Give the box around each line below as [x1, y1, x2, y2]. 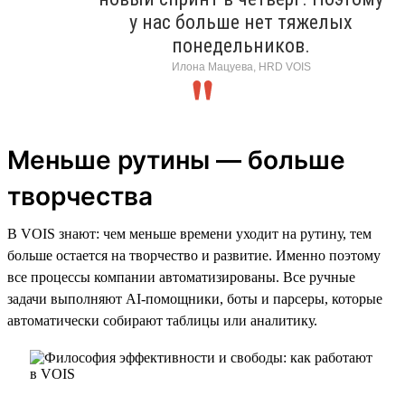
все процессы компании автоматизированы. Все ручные [7, 268, 355, 285]
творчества [7, 180, 153, 212]
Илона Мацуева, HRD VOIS [171, 60, 311, 73]
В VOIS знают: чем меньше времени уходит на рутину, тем [7, 225, 372, 241]
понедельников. [172, 33, 310, 57]
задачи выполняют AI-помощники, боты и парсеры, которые [7, 290, 382, 306]
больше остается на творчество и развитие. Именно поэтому [7, 247, 381, 263]
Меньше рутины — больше [7, 144, 345, 175]
